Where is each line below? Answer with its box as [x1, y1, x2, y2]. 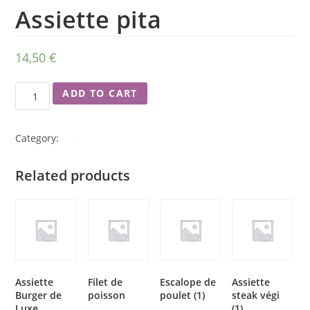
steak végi [232, 289, 280, 302]
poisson [87, 289, 125, 302]
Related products [15, 166, 131, 185]
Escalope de [159, 275, 216, 289]
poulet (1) [159, 289, 205, 302]
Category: [15, 131, 62, 145]
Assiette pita [15, 3, 162, 36]
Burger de [15, 289, 62, 302]
